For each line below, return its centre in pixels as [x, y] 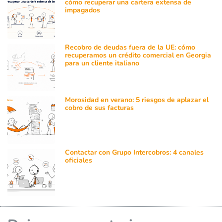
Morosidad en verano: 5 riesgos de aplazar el [137, 100]
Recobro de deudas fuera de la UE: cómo [130, 47]
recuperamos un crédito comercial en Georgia [138, 55]
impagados [83, 10]
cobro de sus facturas [100, 108]
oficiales [79, 160]
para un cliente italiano [102, 63]
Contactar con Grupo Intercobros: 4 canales [135, 152]
